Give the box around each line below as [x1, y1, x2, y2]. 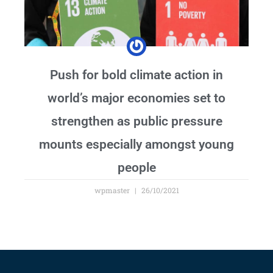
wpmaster [94, 185, 132, 195]
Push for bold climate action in [50, 67, 223, 82]
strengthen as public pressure [51, 113, 222, 129]
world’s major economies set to [48, 90, 225, 105]
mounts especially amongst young [39, 136, 234, 152]
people [117, 160, 156, 175]
